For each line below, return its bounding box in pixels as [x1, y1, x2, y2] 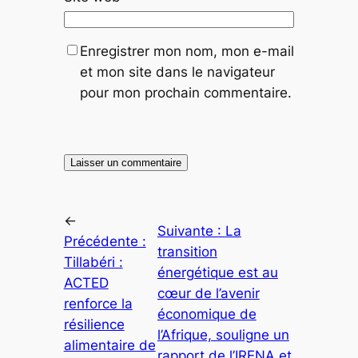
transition [157, 244, 217, 261]
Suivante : [157, 223, 225, 240]
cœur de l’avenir [157, 285, 260, 302]
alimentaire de [63, 337, 156, 354]
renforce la [63, 296, 133, 312]
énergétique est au [157, 265, 278, 281]
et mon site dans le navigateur [79, 64, 275, 81]
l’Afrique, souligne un [157, 327, 289, 344]
